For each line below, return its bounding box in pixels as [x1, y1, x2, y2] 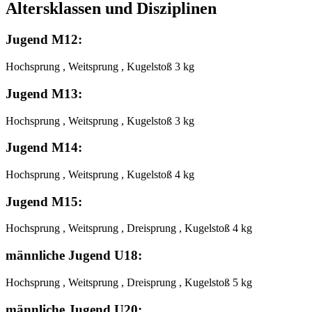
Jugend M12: [6, 32, 82, 47]
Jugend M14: [6, 140, 82, 155]
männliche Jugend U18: [6, 248, 142, 263]
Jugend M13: [6, 86, 82, 101]
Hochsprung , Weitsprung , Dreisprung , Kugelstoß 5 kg [6, 276, 252, 288]
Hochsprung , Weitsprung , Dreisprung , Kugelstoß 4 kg [6, 222, 252, 235]
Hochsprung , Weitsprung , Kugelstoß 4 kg [6, 168, 194, 180]
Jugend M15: [6, 194, 82, 209]
